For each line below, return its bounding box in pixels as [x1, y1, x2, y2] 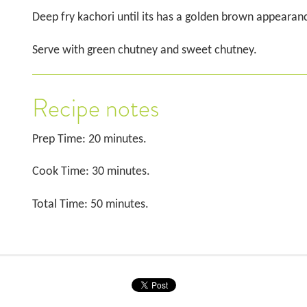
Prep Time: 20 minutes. [32, 132, 147, 146]
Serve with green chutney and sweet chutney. [32, 43, 257, 57]
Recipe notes [32, 93, 159, 124]
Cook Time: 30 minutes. [32, 165, 150, 178]
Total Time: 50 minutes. [32, 197, 149, 211]
